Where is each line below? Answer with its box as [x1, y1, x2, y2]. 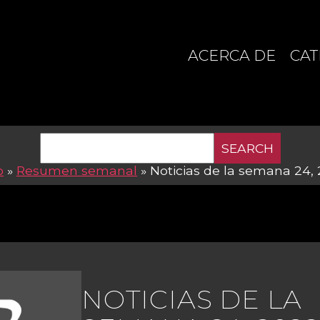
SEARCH [39, 131, 88, 145]
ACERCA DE [188, 46, 276, 65]
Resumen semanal [16, 163, 137, 179]
